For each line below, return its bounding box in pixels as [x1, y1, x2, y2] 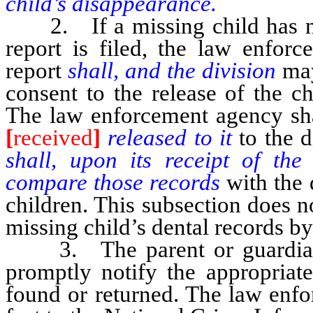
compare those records [6, 169, 221, 195]
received [13, 124, 93, 150]
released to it [108, 124, 233, 150]
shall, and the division [67, 57, 276, 83]
